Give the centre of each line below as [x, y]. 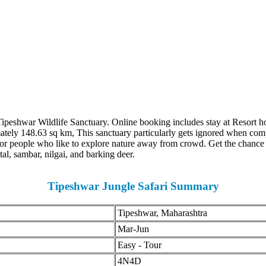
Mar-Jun [129, 229]
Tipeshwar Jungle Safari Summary [128, 186]
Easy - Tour [136, 245]
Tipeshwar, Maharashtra [158, 213]
